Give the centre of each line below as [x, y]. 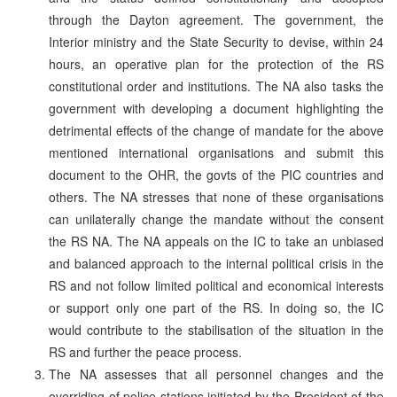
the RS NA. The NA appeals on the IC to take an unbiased [216, 241]
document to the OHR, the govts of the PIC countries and [216, 174]
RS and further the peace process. [145, 351]
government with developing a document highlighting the [216, 108]
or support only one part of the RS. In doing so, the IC [216, 307]
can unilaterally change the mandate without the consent [216, 218]
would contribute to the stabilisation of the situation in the [216, 329]
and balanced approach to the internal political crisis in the [216, 263]
